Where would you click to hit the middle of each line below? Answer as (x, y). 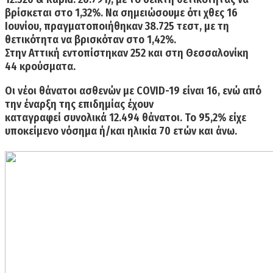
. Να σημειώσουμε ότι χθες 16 (169, 13)
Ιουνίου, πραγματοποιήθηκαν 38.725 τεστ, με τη (117, 27)
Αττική (45, 53)
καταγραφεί (34, 118)
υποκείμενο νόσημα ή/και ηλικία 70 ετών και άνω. (121, 131)
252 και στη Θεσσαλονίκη (188, 53)
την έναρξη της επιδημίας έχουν (79, 105)
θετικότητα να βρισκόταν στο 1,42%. (90, 40)
